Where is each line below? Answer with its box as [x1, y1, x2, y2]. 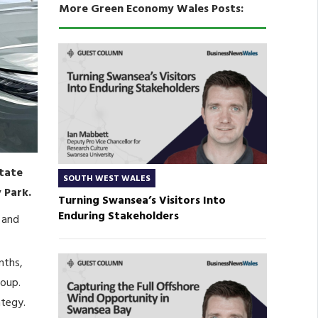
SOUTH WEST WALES [62, 172, 150, 187]
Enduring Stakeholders [57, 207, 179, 226]
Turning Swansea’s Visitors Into [57, 192, 226, 211]
